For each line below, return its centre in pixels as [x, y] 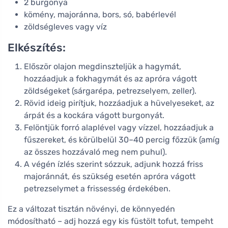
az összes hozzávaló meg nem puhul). [95, 152]
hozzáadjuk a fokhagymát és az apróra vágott [110, 78]
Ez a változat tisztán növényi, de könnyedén [91, 209]
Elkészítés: [37, 47]
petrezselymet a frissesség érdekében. [97, 188]
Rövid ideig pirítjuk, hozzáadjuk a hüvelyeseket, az [119, 103]
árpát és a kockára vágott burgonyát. [94, 115]
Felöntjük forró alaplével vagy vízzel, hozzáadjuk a [119, 127]
